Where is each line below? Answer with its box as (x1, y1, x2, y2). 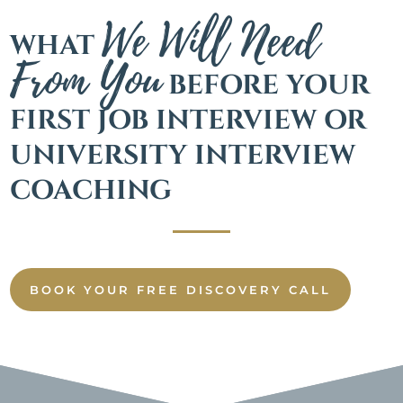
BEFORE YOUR (161, 67, 371, 103)
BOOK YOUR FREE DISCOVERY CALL (30, 282, 332, 297)
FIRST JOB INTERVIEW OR (10, 102, 367, 139)
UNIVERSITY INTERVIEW (10, 137, 356, 174)
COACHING (10, 172, 173, 209)
